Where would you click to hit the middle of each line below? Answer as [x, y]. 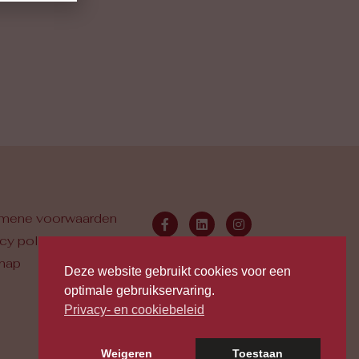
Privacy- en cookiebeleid [134, 310]
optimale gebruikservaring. [141, 291]
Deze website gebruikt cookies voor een [177, 272]
